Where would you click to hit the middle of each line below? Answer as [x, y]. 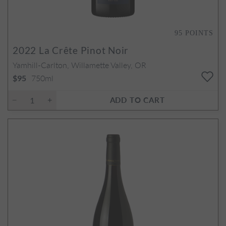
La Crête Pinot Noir [83, 50]
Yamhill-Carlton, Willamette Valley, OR [79, 65]
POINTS [199, 33]
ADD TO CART [137, 99]
